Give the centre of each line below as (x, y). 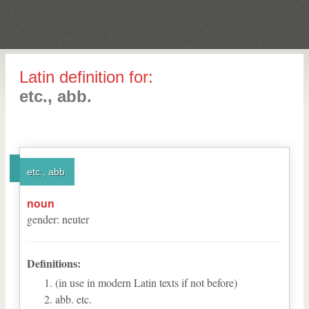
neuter (76, 219)
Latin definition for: (86, 77)
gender (42, 219)
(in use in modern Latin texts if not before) (146, 282)
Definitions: (54, 263)
